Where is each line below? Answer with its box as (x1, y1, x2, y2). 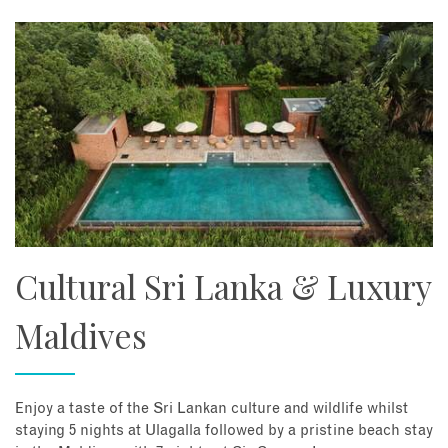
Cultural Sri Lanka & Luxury (15, 264, 431, 309)
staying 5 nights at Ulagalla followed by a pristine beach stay (15, 422, 433, 438)
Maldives (15, 313, 147, 358)
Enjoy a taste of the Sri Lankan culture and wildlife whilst (15, 400, 408, 416)
